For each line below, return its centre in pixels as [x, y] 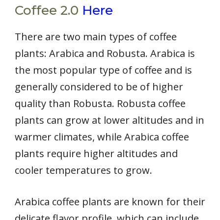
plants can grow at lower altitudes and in [110, 120]
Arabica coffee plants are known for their [110, 201]
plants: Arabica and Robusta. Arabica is [105, 53]
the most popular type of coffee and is [103, 70]
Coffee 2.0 [48, 10]
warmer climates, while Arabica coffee [102, 137]
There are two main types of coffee [96, 36]
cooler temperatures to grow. [83, 170]
